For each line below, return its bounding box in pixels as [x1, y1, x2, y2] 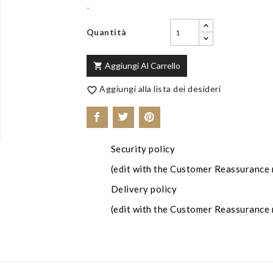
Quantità [86, 27, 127, 37]
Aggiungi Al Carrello [104, 60, 180, 71]
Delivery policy [110, 183, 177, 194]
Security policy [110, 143, 175, 154]
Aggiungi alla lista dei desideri [99, 83, 221, 94]
